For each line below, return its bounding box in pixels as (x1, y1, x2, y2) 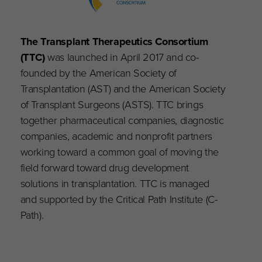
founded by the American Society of (20, 65, 177, 81)
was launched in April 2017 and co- (44, 49, 199, 65)
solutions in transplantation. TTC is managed (20, 175, 210, 192)
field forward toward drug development (20, 160, 189, 176)
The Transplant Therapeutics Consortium (20, 33, 208, 50)
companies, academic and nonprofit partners (20, 128, 212, 144)
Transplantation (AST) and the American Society (20, 81, 226, 97)
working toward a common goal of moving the (20, 144, 219, 160)
